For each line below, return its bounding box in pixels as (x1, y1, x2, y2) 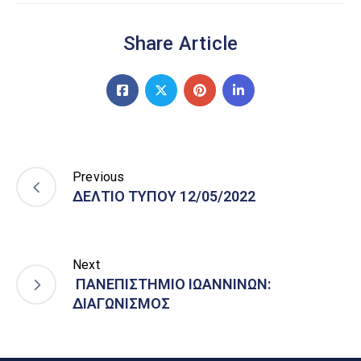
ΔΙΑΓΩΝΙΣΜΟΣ (73, 294, 170, 312)
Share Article (122, 31, 239, 55)
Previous (73, 168, 125, 185)
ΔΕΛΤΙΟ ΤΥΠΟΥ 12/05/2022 (73, 187, 255, 205)
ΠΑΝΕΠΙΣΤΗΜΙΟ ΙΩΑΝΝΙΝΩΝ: (73, 275, 271, 293)
